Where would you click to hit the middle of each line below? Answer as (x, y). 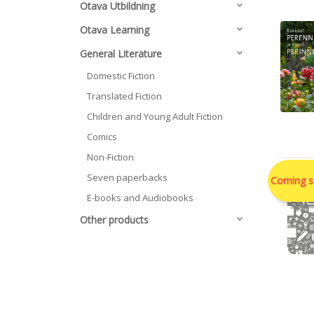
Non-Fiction (110, 157)
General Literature (121, 54)
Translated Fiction (124, 96)
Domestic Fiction (121, 76)
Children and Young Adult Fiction (155, 116)
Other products (114, 220)
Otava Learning (115, 30)
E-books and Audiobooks (140, 198)
